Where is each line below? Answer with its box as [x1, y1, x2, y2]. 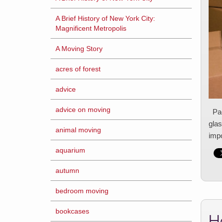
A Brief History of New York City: [55, 14, 155, 22]
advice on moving [55, 106, 111, 113]
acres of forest [55, 65, 101, 73]
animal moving [55, 126, 101, 134]
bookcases [55, 207, 89, 215]
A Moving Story [55, 45, 103, 53]
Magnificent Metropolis [55, 24, 126, 32]
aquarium [55, 146, 85, 154]
